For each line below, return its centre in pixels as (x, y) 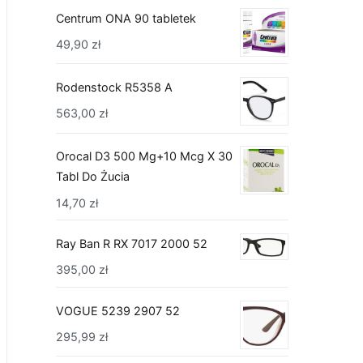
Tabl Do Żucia (93, 177)
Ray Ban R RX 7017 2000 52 (132, 244)
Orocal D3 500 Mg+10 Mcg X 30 (144, 156)
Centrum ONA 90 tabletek (126, 18)
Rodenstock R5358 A (114, 88)
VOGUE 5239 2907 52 (118, 310)
